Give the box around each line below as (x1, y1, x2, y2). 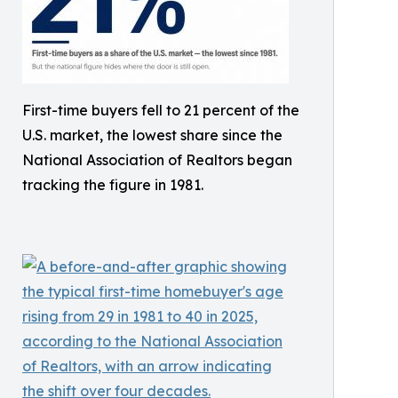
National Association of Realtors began (22, 150, 292, 169)
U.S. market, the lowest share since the (22, 125, 283, 144)
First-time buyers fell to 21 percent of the (22, 100, 299, 119)
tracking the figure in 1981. (22, 175, 203, 194)
